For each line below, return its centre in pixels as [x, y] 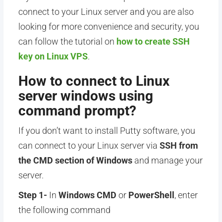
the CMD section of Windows [75, 160]
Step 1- [32, 195]
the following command [64, 210]
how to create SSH [153, 41]
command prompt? [77, 111]
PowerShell [151, 195]
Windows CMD [87, 195]
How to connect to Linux [94, 81]
